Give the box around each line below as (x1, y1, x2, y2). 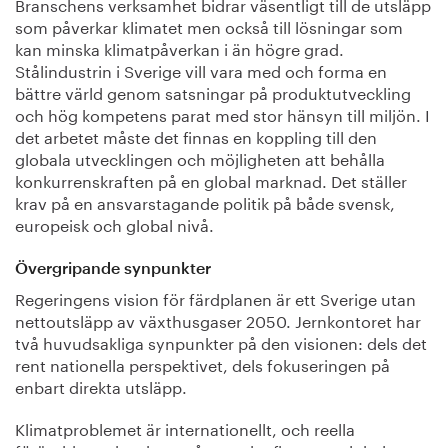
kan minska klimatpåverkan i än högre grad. (15, 35, 344, 61)
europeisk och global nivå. (15, 211, 214, 237)
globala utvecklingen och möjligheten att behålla (15, 145, 385, 171)
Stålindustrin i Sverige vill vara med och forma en (15, 57, 387, 83)
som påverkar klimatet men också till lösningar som (15, 13, 403, 39)
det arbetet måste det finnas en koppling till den (15, 123, 377, 149)
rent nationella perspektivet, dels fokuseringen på (15, 350, 390, 376)
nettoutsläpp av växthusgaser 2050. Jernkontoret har (15, 306, 421, 332)
